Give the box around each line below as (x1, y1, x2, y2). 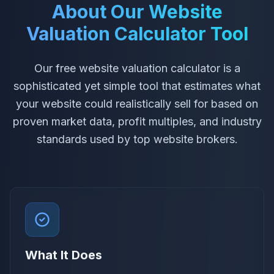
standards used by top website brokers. (36, 132, 238, 146)
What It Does (25, 247, 102, 262)
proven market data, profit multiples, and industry (12, 114, 262, 128)
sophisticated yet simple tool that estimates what (13, 79, 261, 92)
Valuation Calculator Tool (26, 22, 248, 45)
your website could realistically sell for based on (16, 97, 258, 110)
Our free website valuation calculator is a (34, 61, 240, 75)
